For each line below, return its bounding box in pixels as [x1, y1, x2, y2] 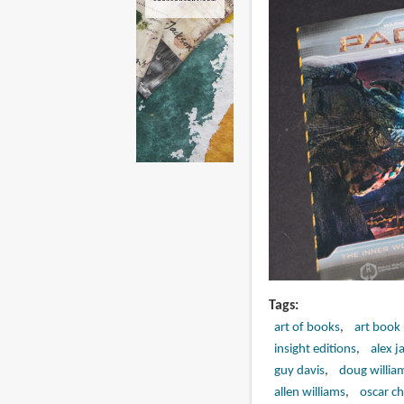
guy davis [273, 363, 325, 378]
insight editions [273, 342, 356, 356]
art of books [273, 320, 340, 335]
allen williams [273, 385, 345, 399]
